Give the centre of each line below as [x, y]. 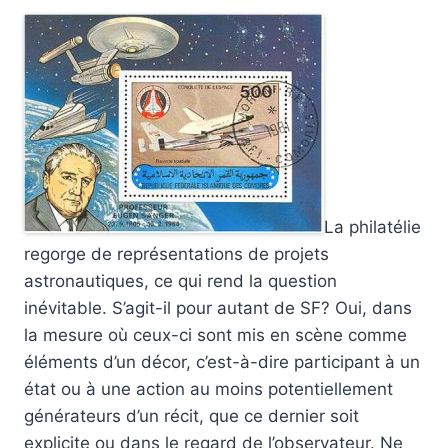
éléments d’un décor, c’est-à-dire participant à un [222, 362]
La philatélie [372, 227]
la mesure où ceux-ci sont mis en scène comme [215, 335]
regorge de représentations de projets [176, 254]
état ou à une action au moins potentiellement [208, 389]
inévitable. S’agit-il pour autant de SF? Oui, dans [218, 308]
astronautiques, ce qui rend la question [180, 281]
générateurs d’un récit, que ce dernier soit [191, 416]
